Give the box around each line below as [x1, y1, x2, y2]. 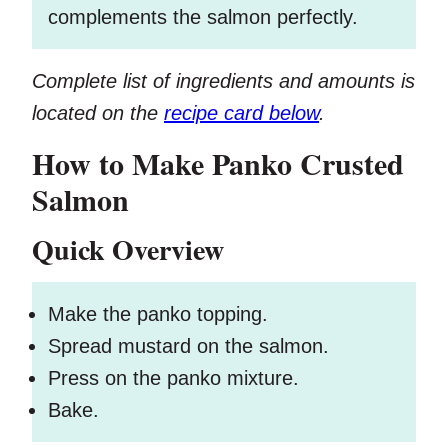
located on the [32, 102, 164, 125]
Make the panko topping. [48, 303, 268, 326]
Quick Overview [32, 229, 224, 271]
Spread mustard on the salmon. [48, 335, 329, 358]
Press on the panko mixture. [48, 367, 299, 390]
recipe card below [164, 102, 319, 125]
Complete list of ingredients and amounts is [32, 70, 415, 93]
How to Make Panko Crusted [32, 141, 404, 186]
